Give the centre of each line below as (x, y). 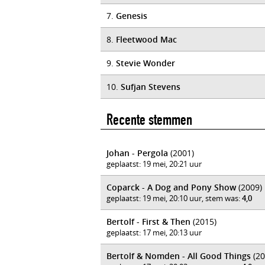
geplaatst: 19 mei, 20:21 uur (154, 164)
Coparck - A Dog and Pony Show (171, 187)
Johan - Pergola (137, 153)
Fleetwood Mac (146, 39)
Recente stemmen (149, 120)
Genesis (132, 16)
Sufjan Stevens (151, 87)
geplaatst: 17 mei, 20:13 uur (154, 232)
